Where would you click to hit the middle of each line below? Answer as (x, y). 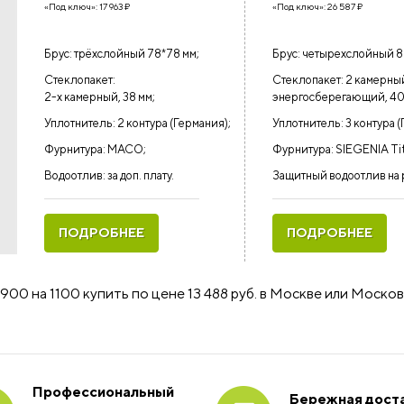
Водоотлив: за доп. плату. (109, 175)
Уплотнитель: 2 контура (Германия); (138, 123)
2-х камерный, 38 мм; (100, 97)
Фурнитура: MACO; (95, 149)
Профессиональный (103, 392)
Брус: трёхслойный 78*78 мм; (122, 54)
